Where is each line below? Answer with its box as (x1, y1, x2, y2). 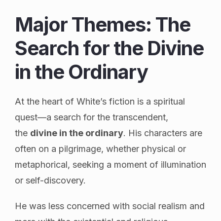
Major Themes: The (15, 12, 190, 37)
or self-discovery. (15, 175, 86, 185)
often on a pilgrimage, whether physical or (15, 143, 186, 154)
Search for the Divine (15, 36, 204, 60)
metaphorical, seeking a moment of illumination (15, 159, 206, 170)
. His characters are (123, 127, 202, 138)
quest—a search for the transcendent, (15, 111, 168, 122)
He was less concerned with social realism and (15, 200, 205, 211)
